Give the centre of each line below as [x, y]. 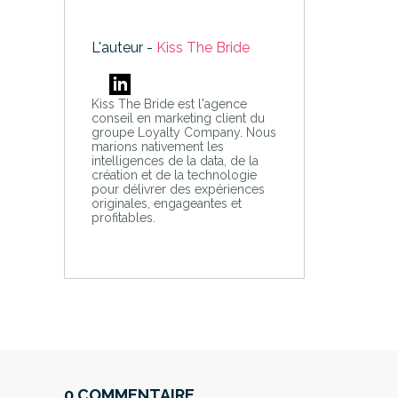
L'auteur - [123, 48]
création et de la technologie [174, 175]
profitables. [123, 218]
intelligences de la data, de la [175, 161]
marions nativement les [157, 147]
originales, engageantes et [166, 204]
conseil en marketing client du [178, 119]
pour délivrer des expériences [178, 190]
